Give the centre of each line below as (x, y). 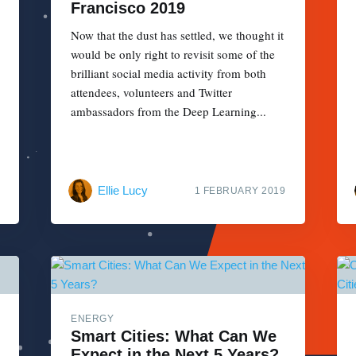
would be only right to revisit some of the (173, 54)
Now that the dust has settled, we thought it (177, 35)
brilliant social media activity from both (168, 74)
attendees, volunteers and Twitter (151, 93)
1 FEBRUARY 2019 (240, 190)
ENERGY (92, 318)
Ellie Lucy (123, 190)
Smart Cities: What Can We (174, 336)
